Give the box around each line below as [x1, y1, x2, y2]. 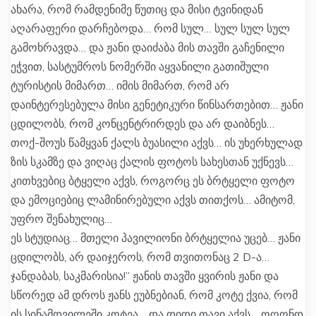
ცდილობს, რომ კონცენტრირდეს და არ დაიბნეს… [11, 116, 274, 131]
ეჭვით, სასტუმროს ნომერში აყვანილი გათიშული [11, 59, 269, 74]
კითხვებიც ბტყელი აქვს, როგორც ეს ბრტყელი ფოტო [11, 174, 295, 188]
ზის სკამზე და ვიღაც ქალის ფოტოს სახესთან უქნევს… [11, 154, 293, 169]
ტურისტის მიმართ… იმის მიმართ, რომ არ [11, 78, 229, 93]
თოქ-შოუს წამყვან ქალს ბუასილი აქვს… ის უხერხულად [11, 135, 303, 150]
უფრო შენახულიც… [11, 212, 112, 226]
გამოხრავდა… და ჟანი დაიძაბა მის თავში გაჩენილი [11, 40, 284, 55]
